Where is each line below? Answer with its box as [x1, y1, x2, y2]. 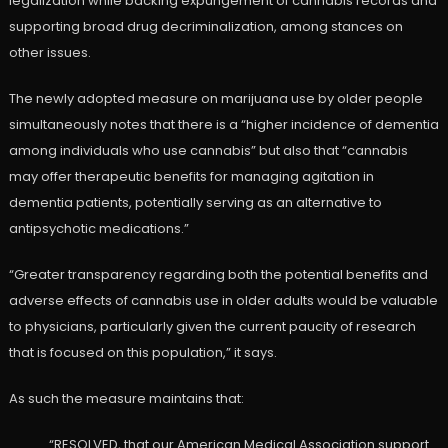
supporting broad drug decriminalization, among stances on [8, 17, 403, 37]
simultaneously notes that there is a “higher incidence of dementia [8, 115, 439, 135]
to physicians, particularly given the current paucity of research [8, 317, 416, 337]
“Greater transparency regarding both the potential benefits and [8, 265, 428, 285]
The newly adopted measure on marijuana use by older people [8, 89, 423, 109]
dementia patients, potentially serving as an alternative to [8, 193, 382, 213]
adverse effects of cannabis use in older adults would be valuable [8, 291, 438, 311]
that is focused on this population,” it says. [8, 343, 277, 363]
